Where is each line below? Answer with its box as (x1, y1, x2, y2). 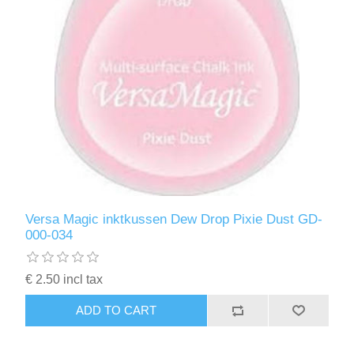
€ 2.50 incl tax (25, 272, 104, 286)
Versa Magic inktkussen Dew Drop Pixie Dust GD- (25, 211, 323, 227)
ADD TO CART (76, 303, 157, 318)
